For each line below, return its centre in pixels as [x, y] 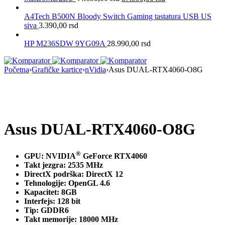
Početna [17, 69]
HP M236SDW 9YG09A [66, 43]
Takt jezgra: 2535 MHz [64, 165]
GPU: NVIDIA [50, 156]
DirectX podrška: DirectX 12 [74, 174]
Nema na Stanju [49, 104]
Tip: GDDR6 [46, 210]
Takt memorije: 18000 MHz [71, 219]
